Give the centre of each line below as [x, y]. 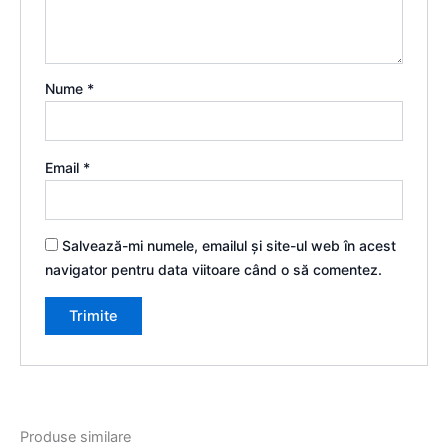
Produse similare [75, 436]
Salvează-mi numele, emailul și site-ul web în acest [229, 246]
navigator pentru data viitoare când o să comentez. [214, 270]
